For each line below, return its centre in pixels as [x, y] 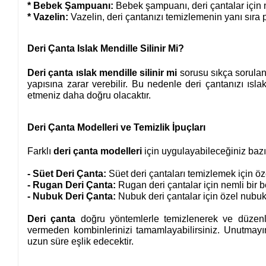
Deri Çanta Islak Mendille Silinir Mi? [106, 49]
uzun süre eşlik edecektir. [81, 241]
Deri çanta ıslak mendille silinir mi [102, 73]
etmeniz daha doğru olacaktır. [89, 96]
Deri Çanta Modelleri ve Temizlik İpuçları [117, 127]
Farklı [41, 151]
